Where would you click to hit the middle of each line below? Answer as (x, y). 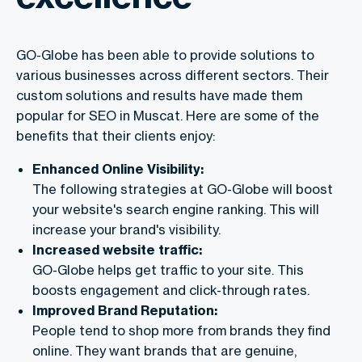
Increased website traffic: (117, 249)
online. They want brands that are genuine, (164, 350)
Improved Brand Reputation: (125, 310)
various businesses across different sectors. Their (173, 75)
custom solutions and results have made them (159, 95)
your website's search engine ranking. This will (176, 209)
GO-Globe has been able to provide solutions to (165, 55)
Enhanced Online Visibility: (118, 168)
